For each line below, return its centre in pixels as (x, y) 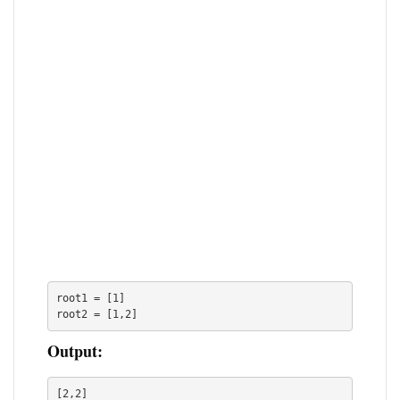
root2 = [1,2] (97, 314)
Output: (75, 351)
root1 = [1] (91, 298)
